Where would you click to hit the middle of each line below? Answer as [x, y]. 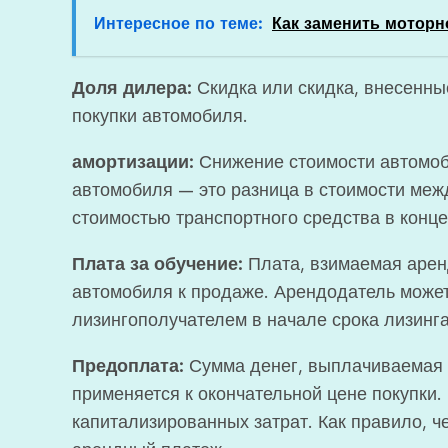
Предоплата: [128, 366]
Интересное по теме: [178, 23]
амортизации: [133, 162]
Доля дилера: [132, 88]
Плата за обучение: [157, 264]
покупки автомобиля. [160, 116]
